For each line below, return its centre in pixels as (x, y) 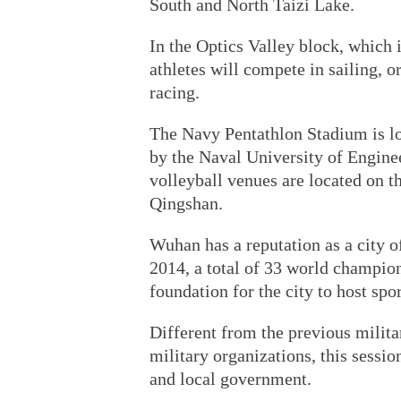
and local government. (230, 379)
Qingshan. (186, 203)
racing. (175, 92)
